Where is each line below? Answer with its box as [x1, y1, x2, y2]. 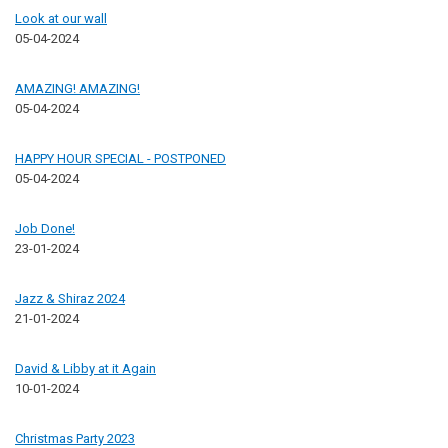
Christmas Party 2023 [15, 430, 135, 446]
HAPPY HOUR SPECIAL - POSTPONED [15, 150, 226, 166]
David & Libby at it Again [15, 360, 156, 376]
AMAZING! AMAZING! [15, 80, 140, 96]
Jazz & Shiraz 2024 [15, 290, 125, 306]
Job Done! [15, 220, 75, 236]
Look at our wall [15, 10, 107, 26]
